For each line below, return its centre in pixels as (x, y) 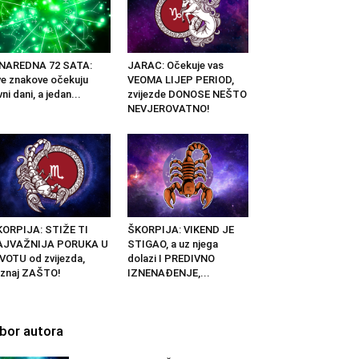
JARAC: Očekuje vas (175, 65)
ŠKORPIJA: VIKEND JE (180, 229)
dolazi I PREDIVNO (171, 258)
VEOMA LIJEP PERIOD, (180, 79)
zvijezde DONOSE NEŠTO (187, 94)
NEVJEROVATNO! (168, 108)
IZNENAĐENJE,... (168, 272)
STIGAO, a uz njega (172, 244)
